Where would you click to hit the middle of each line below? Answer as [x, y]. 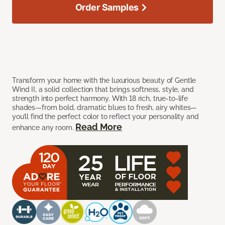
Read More [99, 127]
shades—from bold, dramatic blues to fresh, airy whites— [105, 108]
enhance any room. [44, 128]
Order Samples [107, 8]
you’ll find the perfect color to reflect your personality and [105, 117]
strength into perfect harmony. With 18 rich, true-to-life [100, 99]
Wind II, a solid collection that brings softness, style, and [103, 90]
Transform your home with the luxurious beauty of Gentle [104, 81]
